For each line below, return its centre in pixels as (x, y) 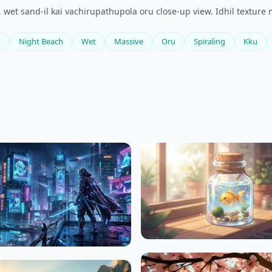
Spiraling (209, 42)
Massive (129, 42)
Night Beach (41, 42)
